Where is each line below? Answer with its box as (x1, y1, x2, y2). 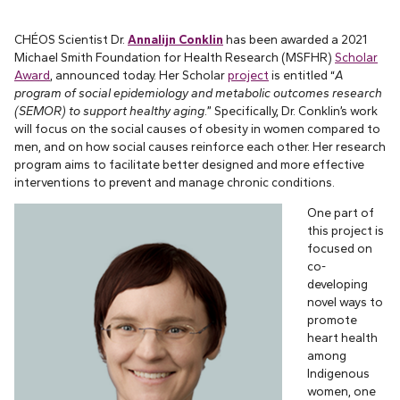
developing (306, 277, 368, 292)
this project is (306, 223, 384, 238)
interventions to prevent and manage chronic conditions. (14, 175, 335, 190)
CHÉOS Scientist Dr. (14, 32, 128, 47)
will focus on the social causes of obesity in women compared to (14, 121, 380, 137)
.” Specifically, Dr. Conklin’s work (204, 104, 378, 119)
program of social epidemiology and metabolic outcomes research (14, 86, 382, 101)
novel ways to (306, 295, 383, 310)
